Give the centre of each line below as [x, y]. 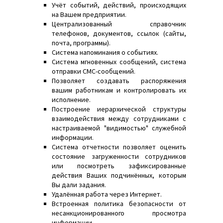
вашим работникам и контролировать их [119, 90]
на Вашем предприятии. [89, 15]
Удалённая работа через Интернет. [107, 194]
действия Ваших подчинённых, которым [119, 175]
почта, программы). [81, 43]
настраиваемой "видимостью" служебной [119, 128]
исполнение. [71, 100]
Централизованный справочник [119, 24]
